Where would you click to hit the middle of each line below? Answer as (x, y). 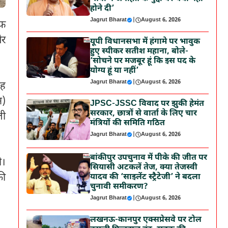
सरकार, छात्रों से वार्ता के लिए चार (144, 114)
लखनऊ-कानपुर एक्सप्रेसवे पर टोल (146, 220)
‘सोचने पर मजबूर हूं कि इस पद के (143, 61)
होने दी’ (102, 9)
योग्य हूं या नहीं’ (115, 71)
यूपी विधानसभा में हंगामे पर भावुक (145, 42)
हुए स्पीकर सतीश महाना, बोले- (139, 52)
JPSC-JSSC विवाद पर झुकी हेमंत (147, 104)
